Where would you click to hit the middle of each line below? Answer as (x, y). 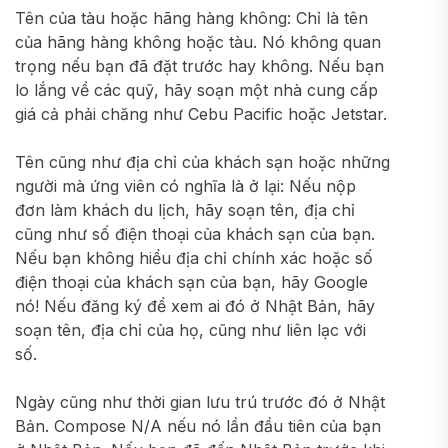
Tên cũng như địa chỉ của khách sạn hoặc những (202, 162)
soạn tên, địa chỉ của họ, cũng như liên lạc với (190, 330)
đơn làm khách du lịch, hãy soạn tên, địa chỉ (185, 210)
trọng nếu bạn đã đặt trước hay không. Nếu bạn (199, 66)
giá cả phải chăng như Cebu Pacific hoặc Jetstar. (201, 114)
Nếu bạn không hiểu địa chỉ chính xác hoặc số (194, 258)
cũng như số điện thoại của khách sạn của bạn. (195, 234)
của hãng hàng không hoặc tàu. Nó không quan (198, 42)
